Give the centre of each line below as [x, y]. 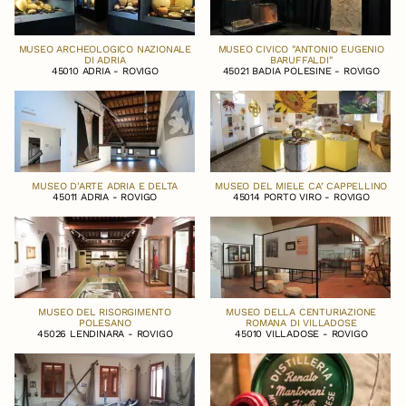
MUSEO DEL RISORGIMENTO [105, 312]
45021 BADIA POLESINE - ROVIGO [301, 71]
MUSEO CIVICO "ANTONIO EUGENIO [301, 49]
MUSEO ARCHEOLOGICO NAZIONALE [105, 49]
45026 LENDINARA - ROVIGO [105, 333]
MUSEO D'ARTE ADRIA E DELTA [105, 186]
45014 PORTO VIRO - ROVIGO [301, 197]
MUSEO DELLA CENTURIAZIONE [301, 312]
